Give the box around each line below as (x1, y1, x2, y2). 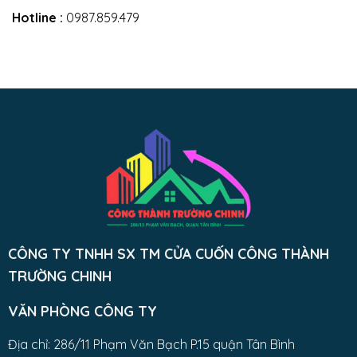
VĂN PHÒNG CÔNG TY (7, 301, 157, 320)
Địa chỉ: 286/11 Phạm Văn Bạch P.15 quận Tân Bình (7, 335, 295, 352)
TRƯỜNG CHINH (7, 266, 112, 284)
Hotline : (12, 9, 63, 25)
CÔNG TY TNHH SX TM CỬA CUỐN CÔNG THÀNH (7, 244, 329, 262)
